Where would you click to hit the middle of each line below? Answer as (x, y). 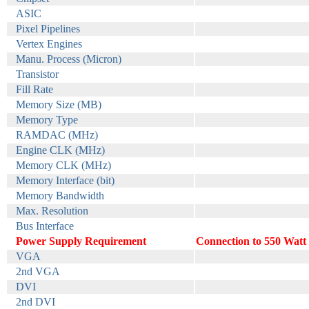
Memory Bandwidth (60, 196)
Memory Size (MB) (59, 105)
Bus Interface (45, 226)
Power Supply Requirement (81, 241)
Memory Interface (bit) (65, 181)
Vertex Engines (49, 44)
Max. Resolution (52, 211)
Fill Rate (34, 90)
